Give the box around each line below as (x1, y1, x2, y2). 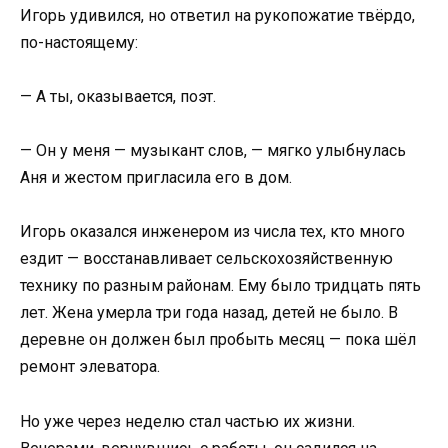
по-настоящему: (20, 32, 138, 52)
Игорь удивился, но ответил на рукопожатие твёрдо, (20, 5, 415, 25)
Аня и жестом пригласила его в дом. (20, 168, 292, 188)
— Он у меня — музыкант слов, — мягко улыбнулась (20, 141, 406, 161)
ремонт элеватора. (20, 357, 160, 377)
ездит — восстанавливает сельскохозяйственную (20, 249, 393, 269)
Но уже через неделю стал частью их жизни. (20, 411, 355, 431)
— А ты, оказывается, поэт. (20, 87, 216, 107)
